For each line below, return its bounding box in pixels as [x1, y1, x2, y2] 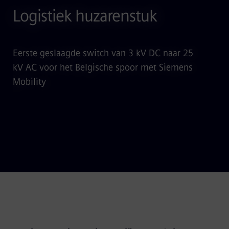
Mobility [12, 76, 46, 87]
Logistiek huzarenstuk [12, 6, 157, 26]
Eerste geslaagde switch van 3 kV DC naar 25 [12, 48, 193, 59]
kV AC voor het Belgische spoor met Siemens [12, 62, 193, 73]
